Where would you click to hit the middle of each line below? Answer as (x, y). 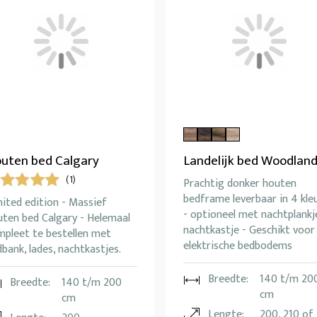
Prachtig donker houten (240, 184)
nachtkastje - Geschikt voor (249, 231)
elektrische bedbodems (238, 246)
